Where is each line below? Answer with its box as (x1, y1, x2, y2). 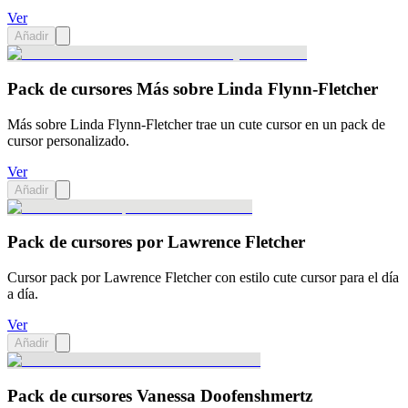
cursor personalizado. (7, 132, 129, 148)
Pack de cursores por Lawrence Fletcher (7, 232, 305, 252)
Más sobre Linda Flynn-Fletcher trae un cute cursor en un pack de (7, 116, 385, 132)
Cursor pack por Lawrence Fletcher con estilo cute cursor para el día (7, 270, 399, 286)
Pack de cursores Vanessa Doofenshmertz (7, 385, 312, 405)
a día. (7, 286, 38, 302)
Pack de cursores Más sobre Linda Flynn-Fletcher (7, 78, 378, 98)
